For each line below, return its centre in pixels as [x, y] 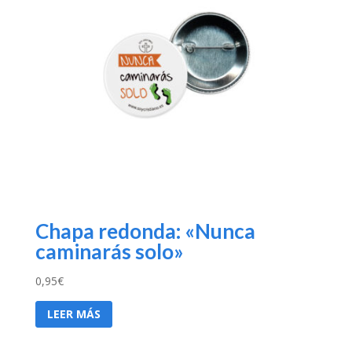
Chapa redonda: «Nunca [145, 231]
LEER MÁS [73, 314]
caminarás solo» [109, 252]
